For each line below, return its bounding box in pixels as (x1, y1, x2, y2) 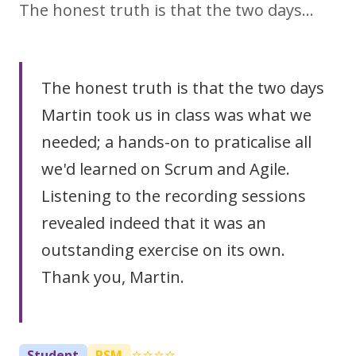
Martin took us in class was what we (41, 104, 311, 126)
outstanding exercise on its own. (41, 239, 285, 261)
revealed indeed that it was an (41, 212, 266, 234)
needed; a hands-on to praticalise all (41, 131, 311, 153)
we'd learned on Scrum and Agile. (41, 158, 290, 180)
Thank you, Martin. (41, 266, 184, 288)
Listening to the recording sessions (41, 185, 306, 207)
